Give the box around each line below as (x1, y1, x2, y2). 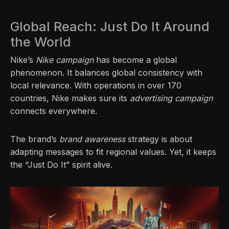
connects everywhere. (10, 106, 97, 117)
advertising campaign (130, 93, 213, 104)
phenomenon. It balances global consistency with (10, 67, 202, 78)
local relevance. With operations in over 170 (10, 80, 181, 91)
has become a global (94, 55, 177, 65)
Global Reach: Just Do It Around (10, 19, 210, 35)
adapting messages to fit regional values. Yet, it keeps (10, 147, 216, 157)
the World (10, 34, 71, 50)
